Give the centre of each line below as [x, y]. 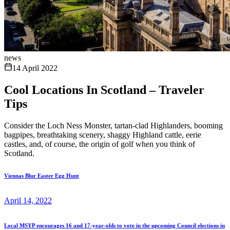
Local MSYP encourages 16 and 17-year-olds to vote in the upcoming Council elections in [114, 225]
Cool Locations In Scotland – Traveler [104, 90]
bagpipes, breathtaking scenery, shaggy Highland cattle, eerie [103, 135]
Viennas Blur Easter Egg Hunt [42, 175]
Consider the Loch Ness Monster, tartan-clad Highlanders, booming [113, 125]
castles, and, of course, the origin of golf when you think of [100, 144]
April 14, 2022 [28, 200]
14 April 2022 [35, 68]
